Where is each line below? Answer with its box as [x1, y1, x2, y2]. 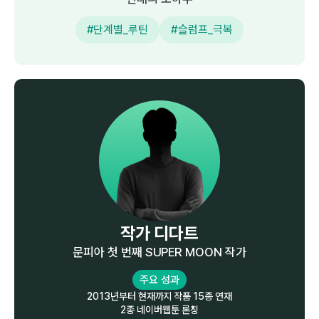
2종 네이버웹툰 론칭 [120, 304, 199, 315]
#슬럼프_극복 [171, 23, 233, 36]
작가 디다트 [120, 223, 199, 244]
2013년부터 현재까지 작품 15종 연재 [87, 291, 232, 302]
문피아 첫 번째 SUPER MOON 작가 [73, 245, 246, 259]
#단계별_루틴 [86, 23, 148, 36]
